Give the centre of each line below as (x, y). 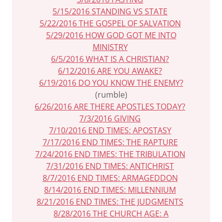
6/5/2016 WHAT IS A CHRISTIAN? (110, 59)
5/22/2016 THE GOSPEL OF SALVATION (110, 23)
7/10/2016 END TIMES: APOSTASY (110, 130)
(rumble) (111, 95)
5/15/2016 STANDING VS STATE (110, 11)
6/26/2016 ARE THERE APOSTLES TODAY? (110, 107)
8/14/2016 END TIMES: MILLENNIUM (110, 190)
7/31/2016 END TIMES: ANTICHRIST (110, 166)
